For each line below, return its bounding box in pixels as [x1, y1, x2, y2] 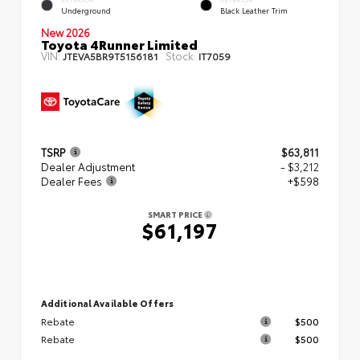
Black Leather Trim [220, 4, 288, 15]
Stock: [166, 47, 196, 63]
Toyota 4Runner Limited [41, 34, 198, 53]
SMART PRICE [148, 207, 204, 220]
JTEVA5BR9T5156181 [63, 48, 158, 63]
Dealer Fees [41, 173, 102, 188]
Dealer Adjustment [41, 158, 135, 174]
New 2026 [41, 24, 90, 39]
